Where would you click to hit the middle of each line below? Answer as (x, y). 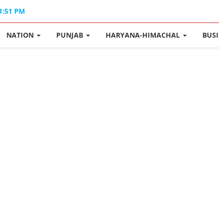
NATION (21, 35)
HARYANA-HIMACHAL (144, 35)
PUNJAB (71, 35)
